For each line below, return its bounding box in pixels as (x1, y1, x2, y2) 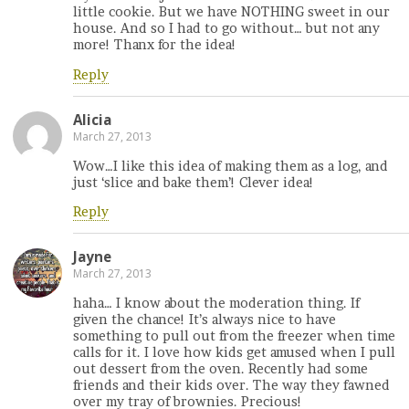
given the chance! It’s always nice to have (73, 310, 336, 328)
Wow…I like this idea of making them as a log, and (73, 157, 388, 174)
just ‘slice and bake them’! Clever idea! (73, 173, 314, 191)
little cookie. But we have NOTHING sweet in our (73, 4, 390, 21)
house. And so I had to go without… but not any (73, 20, 380, 37)
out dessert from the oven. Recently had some (73, 360, 368, 377)
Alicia (73, 110, 111, 130)
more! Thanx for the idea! (73, 37, 236, 54)
